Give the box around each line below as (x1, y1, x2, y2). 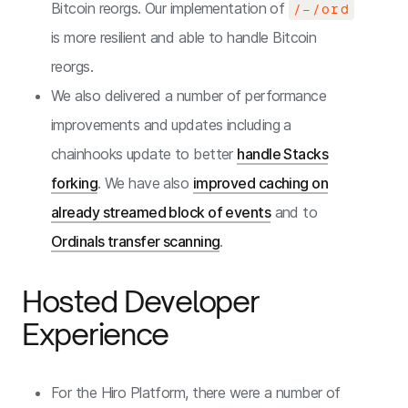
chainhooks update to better (51, 145, 238, 163)
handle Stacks (237, 145, 329, 163)
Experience (22, 316, 169, 352)
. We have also (97, 174, 193, 192)
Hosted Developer (22, 283, 260, 320)
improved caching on (192, 174, 329, 192)
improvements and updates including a (51, 116, 291, 134)
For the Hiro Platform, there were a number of (51, 383, 341, 402)
